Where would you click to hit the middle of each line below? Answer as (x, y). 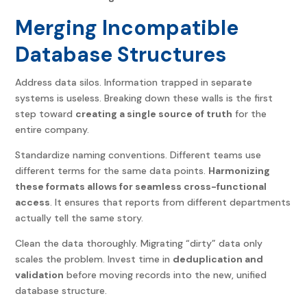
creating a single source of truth (154, 114)
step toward (46, 114)
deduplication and (218, 259)
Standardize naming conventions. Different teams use (138, 155)
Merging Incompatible (127, 28)
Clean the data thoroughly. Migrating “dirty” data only (139, 244)
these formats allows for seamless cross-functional (141, 187)
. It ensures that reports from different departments (171, 202)
